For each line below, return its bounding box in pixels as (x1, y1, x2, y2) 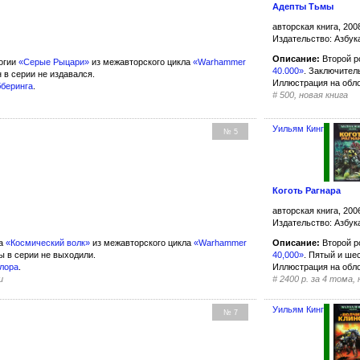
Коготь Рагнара (272, 186, 342, 196)
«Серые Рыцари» (18, 56, 89, 67)
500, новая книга (280, 89, 349, 100)
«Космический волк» (6, 238, 90, 248)
